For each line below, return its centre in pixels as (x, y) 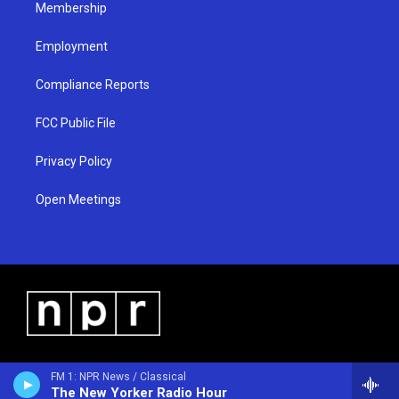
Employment (72, 46)
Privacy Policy (74, 161)
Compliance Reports (93, 84)
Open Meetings (78, 199)
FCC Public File (76, 122)
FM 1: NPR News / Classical (118, 377)
